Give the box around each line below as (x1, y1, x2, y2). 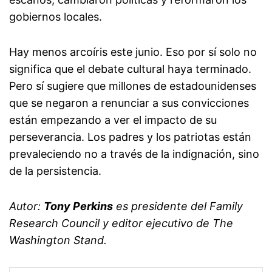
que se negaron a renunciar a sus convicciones (9, 97, 249, 110)
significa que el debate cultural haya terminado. (9, 63, 251, 76)
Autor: (9, 200, 44, 213)
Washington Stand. (9, 234, 107, 247)
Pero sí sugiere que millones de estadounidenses (9, 80, 256, 93)
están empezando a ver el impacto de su (9, 114, 217, 127)
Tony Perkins (44, 200, 113, 213)
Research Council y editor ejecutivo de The (9, 217, 233, 230)
